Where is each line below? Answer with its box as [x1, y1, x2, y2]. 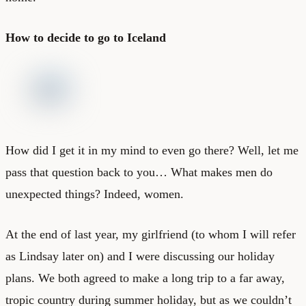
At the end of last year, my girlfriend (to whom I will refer [5, 227, 296, 241]
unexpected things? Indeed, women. [5, 186, 184, 201]
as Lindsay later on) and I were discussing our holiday [5, 249, 275, 263]
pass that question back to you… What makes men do [5, 165, 273, 179]
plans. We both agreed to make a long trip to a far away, [5, 270, 285, 285]
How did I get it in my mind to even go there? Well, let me [5, 143, 298, 157]
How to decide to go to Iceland [5, 30, 166, 44]
